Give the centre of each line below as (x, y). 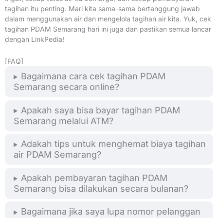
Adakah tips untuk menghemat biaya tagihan (113, 144)
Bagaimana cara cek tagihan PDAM (93, 76)
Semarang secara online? (66, 87)
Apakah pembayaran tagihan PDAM (94, 178)
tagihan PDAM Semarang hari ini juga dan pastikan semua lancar (108, 29)
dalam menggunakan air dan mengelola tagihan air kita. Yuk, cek (108, 18)
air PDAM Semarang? (57, 155)
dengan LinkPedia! (35, 39)
